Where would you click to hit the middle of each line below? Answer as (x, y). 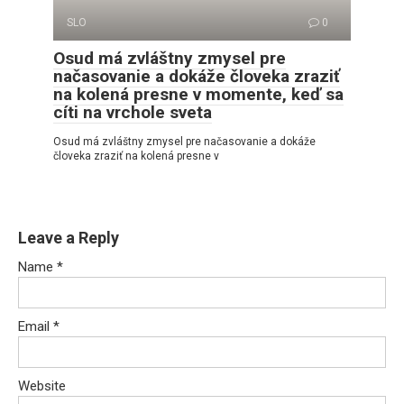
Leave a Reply (69, 237)
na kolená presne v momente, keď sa (198, 94)
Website (42, 386)
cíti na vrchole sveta (133, 112)
